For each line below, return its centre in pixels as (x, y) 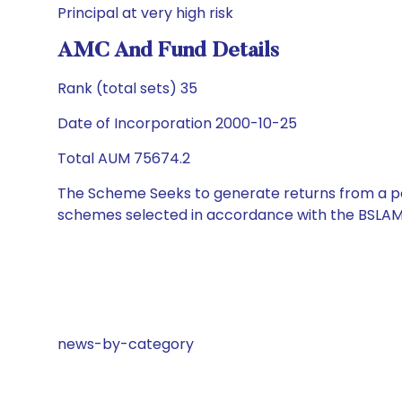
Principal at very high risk (145, 13)
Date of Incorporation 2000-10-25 (177, 123)
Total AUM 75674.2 (124, 158)
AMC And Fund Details (168, 51)
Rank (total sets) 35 (127, 88)
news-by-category (126, 344)
